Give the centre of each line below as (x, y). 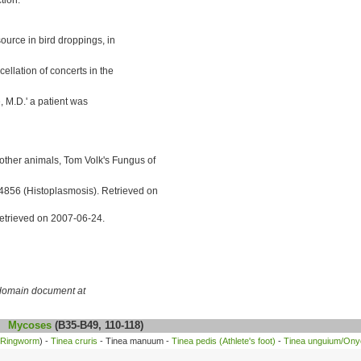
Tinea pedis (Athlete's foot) (224, 340)
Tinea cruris (74, 340)
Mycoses (29, 325)
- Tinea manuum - (135, 340)
